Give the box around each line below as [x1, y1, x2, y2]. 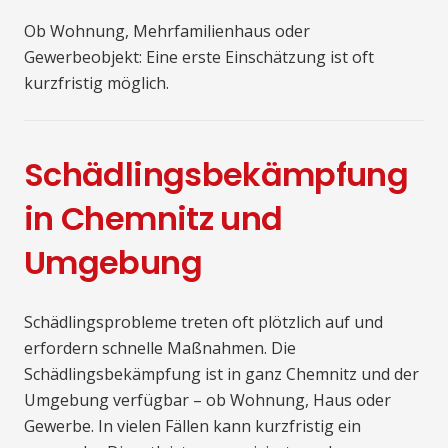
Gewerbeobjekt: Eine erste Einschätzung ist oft [24, 45, 374, 68]
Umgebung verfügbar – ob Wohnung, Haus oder [24, 388, 391, 411]
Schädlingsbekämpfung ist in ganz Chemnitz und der [24, 362, 419, 385]
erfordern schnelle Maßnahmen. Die [24, 336, 296, 359]
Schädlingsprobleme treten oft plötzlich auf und [24, 310, 383, 333]
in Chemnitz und [24, 195, 283, 241]
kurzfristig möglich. [24, 71, 169, 94]
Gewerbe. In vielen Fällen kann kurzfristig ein [24, 414, 361, 437]
